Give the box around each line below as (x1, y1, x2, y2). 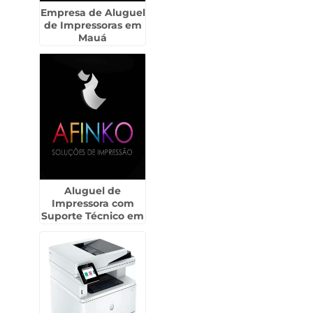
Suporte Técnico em (41, 210, 145, 222)
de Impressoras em (43, 19, 142, 31)
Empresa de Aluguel (40, 6, 145, 19)
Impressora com (51, 197, 134, 210)
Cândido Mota (57, 222, 129, 235)
